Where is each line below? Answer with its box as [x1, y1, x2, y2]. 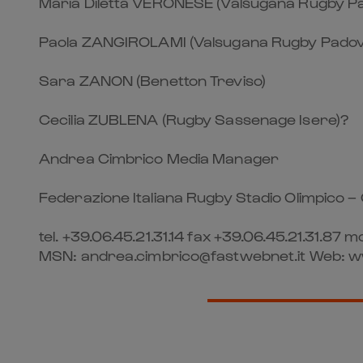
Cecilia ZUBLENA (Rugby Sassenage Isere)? [39, 110, 348, 127]
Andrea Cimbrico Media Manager [39, 149, 279, 166]
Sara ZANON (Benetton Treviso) [39, 71, 266, 88]
